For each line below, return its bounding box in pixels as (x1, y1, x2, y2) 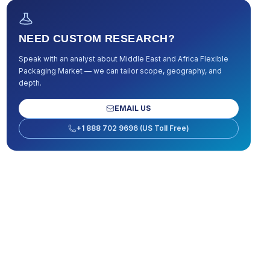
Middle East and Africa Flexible (119, 54, 228, 63)
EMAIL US (115, 104, 151, 113)
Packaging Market (18, 66, 83, 75)
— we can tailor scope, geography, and (82, 66, 222, 75)
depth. (18, 78, 42, 87)
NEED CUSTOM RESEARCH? (18, 33, 175, 45)
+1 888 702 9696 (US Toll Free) (76, 124, 189, 133)
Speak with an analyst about (18, 54, 119, 63)
